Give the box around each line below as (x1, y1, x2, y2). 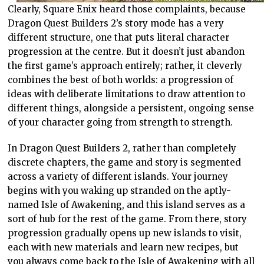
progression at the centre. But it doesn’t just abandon (8, 46, 245, 57)
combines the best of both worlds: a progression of (8, 74, 234, 85)
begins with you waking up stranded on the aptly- (8, 185, 232, 196)
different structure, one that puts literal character (8, 32, 230, 43)
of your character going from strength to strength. (8, 117, 233, 128)
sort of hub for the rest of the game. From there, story (8, 213, 247, 225)
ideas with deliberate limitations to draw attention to (8, 88, 246, 100)
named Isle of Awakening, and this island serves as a (8, 199, 246, 210)
